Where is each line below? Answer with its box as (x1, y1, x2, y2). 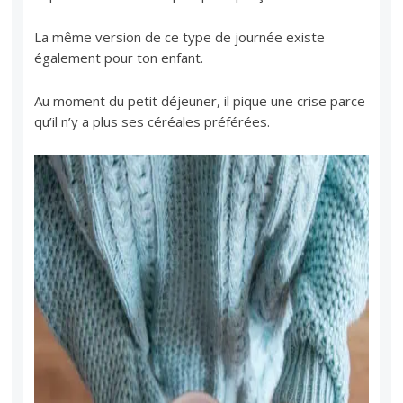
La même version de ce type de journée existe (34, 27, 326, 46)
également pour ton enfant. (34, 48, 204, 67)
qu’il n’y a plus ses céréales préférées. (34, 112, 271, 130)
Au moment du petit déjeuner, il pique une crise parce (34, 91, 366, 110)
